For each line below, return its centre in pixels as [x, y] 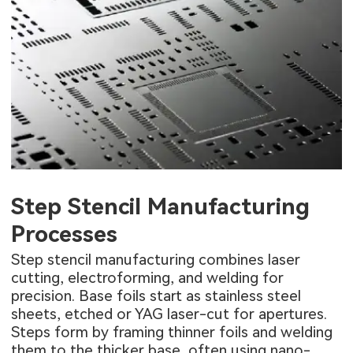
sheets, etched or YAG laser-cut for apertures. [169, 314]
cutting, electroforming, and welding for [148, 277]
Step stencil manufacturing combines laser [156, 259]
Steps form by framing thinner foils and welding [172, 332]
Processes [65, 234]
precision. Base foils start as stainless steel [156, 295]
